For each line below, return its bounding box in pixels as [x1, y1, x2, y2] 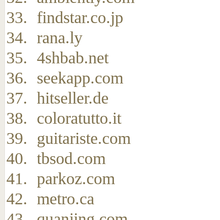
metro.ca [37, 190, 94, 208]
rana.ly [37, 28, 82, 47]
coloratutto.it [37, 109, 121, 127]
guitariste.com [37, 129, 131, 147]
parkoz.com [37, 169, 115, 188]
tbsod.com [37, 149, 106, 167]
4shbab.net [37, 49, 109, 67]
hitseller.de [37, 89, 109, 107]
